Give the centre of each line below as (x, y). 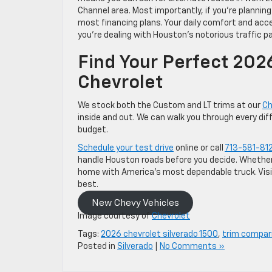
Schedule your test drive (126, 148)
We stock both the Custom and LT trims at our (170, 105)
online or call (199, 148)
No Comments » (192, 246)
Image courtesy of (115, 216)
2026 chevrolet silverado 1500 (159, 234)
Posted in (97, 246)
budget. (93, 130)
